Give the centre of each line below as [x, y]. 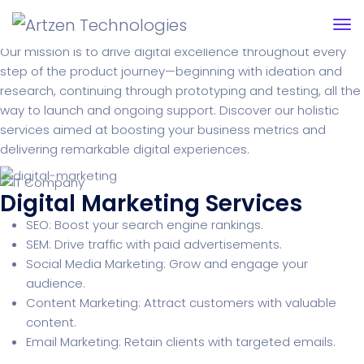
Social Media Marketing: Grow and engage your [167, 263]
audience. [56, 283]
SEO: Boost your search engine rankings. [145, 224]
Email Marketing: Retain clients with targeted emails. [181, 341]
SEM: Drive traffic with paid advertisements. [154, 244]
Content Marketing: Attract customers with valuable [181, 302]
